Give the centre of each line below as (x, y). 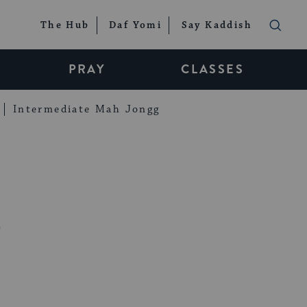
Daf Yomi (135, 26)
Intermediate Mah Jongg (86, 109)
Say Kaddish (217, 26)
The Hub (65, 26)
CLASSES (212, 69)
